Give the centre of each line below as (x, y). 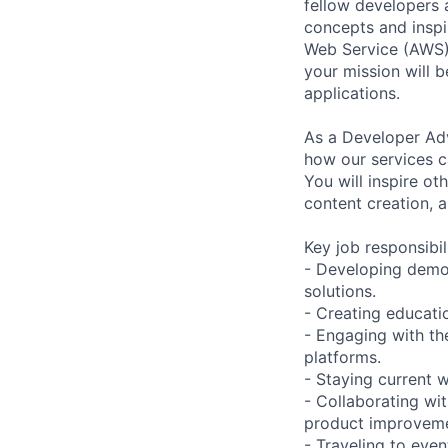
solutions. (340, 290)
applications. (352, 92)
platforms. (342, 356)
